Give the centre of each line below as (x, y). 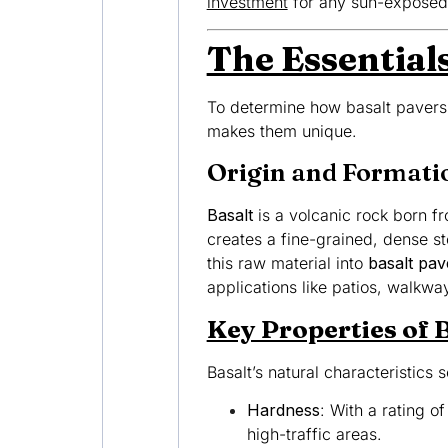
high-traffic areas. (314, 433)
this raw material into (287, 263)
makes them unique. (281, 130)
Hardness (283, 409)
